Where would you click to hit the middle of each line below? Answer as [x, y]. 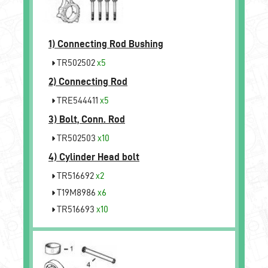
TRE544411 [77, 100]
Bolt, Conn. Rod [92, 119]
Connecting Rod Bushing [110, 43]
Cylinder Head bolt [99, 156]
